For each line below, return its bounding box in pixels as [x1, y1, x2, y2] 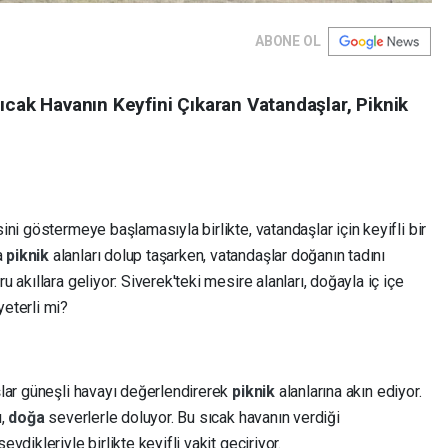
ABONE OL [255, 33, 321, 50]
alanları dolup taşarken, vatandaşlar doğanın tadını [52, 246, 386, 266]
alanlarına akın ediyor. [278, 382, 422, 402]
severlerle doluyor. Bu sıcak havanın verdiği [48, 408, 340, 428]
